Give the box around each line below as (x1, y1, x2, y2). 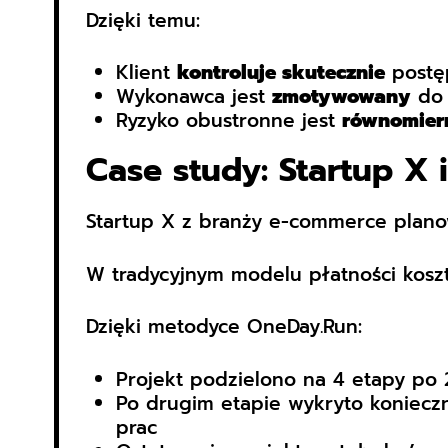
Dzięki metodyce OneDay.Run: (85, 312, 362, 342)
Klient (115, 58, 177, 88)
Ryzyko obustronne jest (115, 106, 342, 136)
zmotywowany (271, 82, 411, 112)
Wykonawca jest (115, 82, 272, 112)
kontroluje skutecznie (176, 58, 385, 88)
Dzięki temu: (85, 5, 200, 35)
